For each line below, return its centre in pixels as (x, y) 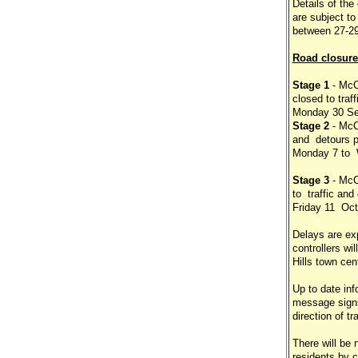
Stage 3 (310, 180)
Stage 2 (310, 126)
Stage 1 (312, 85)
